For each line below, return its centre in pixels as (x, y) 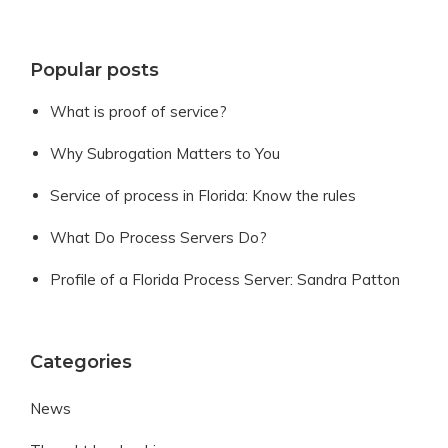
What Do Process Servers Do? (158, 238)
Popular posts (94, 70)
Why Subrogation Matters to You (165, 154)
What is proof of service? (138, 112)
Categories (81, 362)
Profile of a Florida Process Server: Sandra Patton (225, 280)
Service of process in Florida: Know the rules (203, 196)
